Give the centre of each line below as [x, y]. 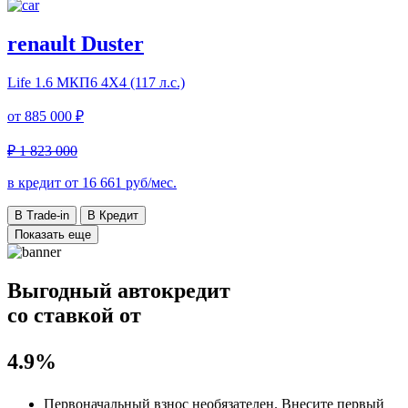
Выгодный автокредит [119, 290]
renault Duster [76, 43]
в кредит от [45, 182]
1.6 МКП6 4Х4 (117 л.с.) [110, 82]
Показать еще [53, 234]
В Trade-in [42, 215]
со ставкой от [74, 315]
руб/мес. [149, 182]
